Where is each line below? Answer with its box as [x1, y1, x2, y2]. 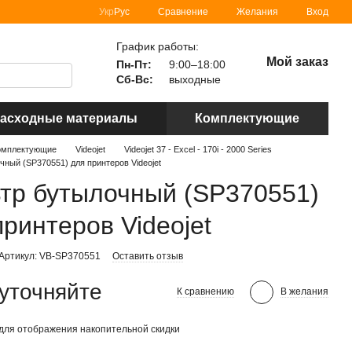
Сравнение [158, 5, 208, 17]
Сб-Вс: [115, 72, 153, 86]
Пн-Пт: [115, 57, 152, 71]
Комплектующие [195, 112, 300, 125]
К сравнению [176, 286, 234, 297]
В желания [280, 286, 328, 297]
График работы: [115, 39, 199, 53]
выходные [165, 72, 221, 86]
